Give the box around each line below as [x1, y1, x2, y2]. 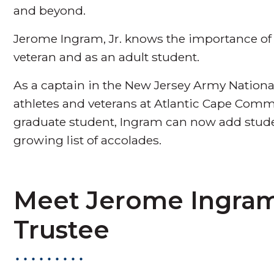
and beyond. [13, 3, 86, 18]
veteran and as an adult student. [13, 50, 200, 65]
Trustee [13, 215, 110, 245]
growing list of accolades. [13, 133, 162, 148]
